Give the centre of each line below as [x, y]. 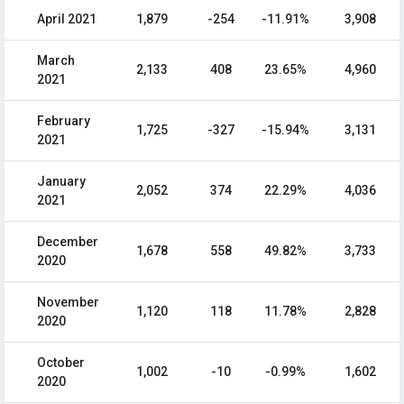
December [68, 242]
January [61, 182]
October [61, 363]
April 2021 [67, 19]
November [68, 303]
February [64, 121]
